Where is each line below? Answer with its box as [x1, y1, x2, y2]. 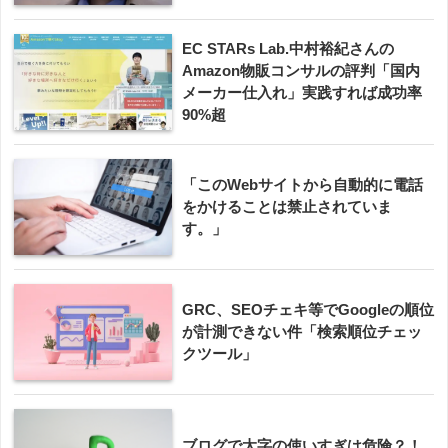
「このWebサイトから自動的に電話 [182, 176, 423, 194]
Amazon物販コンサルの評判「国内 [182, 62, 420, 80]
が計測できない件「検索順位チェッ [182, 323, 422, 341]
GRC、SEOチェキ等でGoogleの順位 [182, 301, 434, 319]
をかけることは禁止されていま [182, 198, 392, 216]
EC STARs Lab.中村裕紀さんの [182, 40, 394, 58]
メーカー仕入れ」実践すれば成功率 [182, 84, 422, 102]
